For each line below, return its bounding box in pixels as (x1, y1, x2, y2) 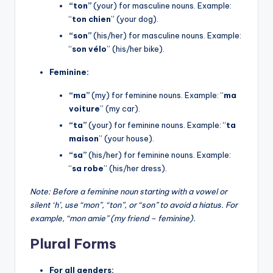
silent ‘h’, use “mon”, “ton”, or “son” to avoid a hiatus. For (30, 200, 238, 210)
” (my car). (100, 103, 140, 113)
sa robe (72, 163, 104, 174)
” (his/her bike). (107, 43, 165, 54)
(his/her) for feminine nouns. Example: (87, 150, 231, 160)
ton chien (72, 13, 111, 24)
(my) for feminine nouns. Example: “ (90, 90, 224, 100)
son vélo (72, 43, 107, 54)
